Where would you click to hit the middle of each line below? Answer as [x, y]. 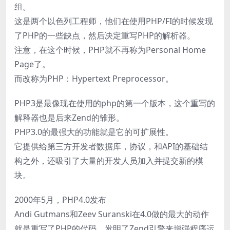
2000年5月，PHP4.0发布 [60, 200]
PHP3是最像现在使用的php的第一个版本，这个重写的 [115, 103]
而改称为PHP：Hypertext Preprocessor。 [94, 79]
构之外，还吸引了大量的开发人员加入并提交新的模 [109, 161]
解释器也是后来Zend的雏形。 [69, 118]
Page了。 [32, 64]
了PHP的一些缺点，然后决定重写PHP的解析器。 [105, 36]
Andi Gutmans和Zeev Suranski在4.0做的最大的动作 [112, 214]
